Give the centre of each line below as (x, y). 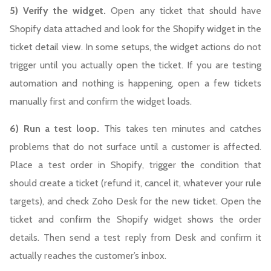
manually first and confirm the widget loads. (101, 102)
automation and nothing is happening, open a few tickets (135, 83)
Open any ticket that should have (184, 11)
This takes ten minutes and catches (181, 129)
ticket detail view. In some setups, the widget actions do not (135, 47)
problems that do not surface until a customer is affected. (135, 147)
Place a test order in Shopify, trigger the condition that (135, 165)
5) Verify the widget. (58, 11)
